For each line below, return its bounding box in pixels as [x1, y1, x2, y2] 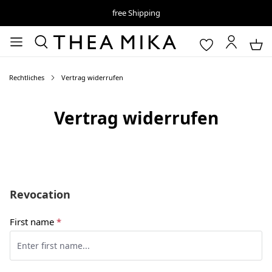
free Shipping [112, 7, 160, 18]
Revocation [10, 187, 70, 202]
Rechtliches [9, 73, 44, 82]
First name [10, 216, 56, 228]
